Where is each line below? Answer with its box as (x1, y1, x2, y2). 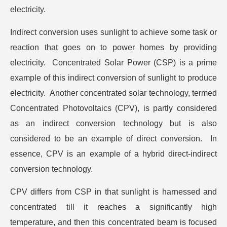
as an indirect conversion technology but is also (10, 119, 217, 128)
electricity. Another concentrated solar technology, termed (10, 89, 217, 98)
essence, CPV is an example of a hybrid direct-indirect (10, 149, 217, 159)
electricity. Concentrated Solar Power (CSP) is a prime (10, 58, 217, 67)
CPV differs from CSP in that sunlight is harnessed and (10, 187, 217, 197)
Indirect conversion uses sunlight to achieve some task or (10, 28, 217, 37)
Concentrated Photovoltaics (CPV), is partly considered (10, 104, 217, 113)
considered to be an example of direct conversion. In (10, 134, 217, 143)
